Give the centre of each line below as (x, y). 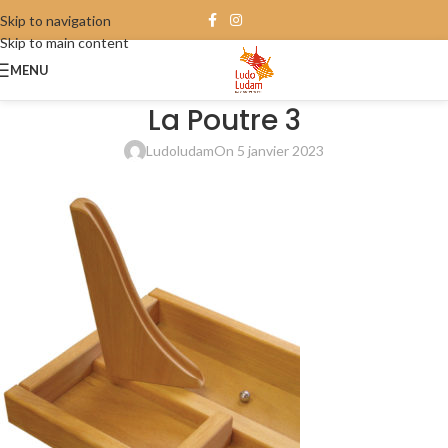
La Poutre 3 (224, 120)
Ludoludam (180, 150)
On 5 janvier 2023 (269, 150)
